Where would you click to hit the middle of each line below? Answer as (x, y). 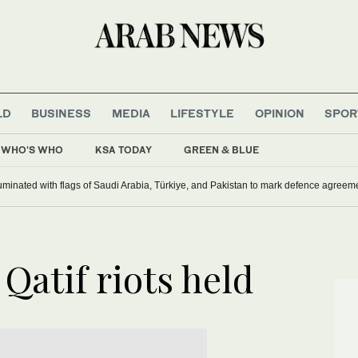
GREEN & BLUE (221, 149)
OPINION (279, 113)
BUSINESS (62, 113)
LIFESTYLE (203, 113)
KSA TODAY (123, 149)
